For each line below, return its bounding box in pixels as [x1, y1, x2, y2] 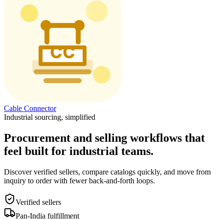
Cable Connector [4, 104, 56, 112]
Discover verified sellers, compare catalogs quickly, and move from [4, 167, 211, 176]
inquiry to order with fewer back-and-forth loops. [4, 176, 155, 185]
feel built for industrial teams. [4, 144, 153, 157]
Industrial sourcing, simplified [4, 112, 95, 121]
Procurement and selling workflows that [4, 131, 205, 144]
